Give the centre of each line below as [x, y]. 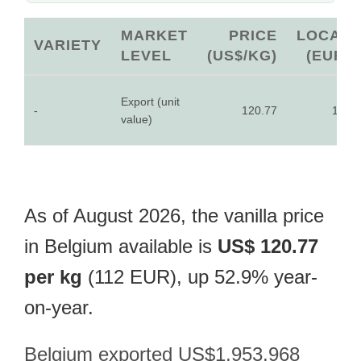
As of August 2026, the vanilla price [174, 216]
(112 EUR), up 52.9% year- [200, 277]
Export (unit [150, 102]
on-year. [59, 307]
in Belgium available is [121, 246]
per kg [53, 277]
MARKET [154, 35]
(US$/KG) [242, 56]
